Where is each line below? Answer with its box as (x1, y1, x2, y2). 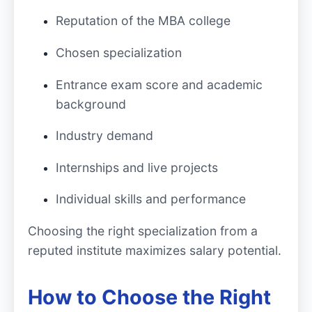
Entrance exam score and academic (56, 77, 263, 92)
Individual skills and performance (56, 192, 246, 207)
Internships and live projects (56, 159, 218, 175)
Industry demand (56, 128, 153, 143)
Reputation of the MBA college (56, 13, 231, 29)
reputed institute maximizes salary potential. (28, 242, 281, 258)
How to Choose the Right (28, 284, 271, 309)
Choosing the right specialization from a (28, 223, 258, 238)
